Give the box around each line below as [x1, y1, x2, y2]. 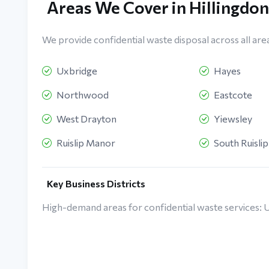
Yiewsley [213, 113, 252, 125]
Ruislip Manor [56, 137, 115, 149]
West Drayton [56, 113, 116, 125]
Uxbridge [56, 65, 97, 77]
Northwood [56, 89, 109, 101]
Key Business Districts [46, 178, 145, 190]
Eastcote [213, 89, 252, 101]
